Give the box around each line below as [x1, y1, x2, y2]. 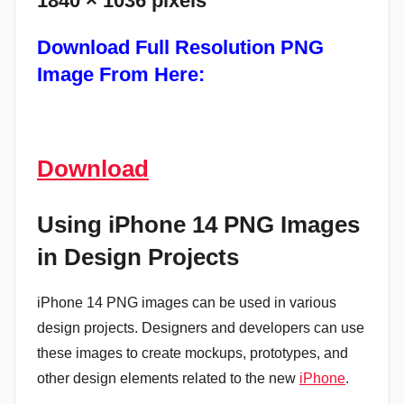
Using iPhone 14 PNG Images [37, 210, 360, 238]
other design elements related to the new [37, 371, 299, 387]
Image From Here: [37, 63, 205, 87]
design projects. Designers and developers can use [37, 320, 364, 336]
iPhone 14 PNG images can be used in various [37, 295, 336, 311]
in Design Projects [37, 243, 239, 271]
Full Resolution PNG [135, 36, 324, 60]
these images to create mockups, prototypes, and [37, 345, 348, 362]
